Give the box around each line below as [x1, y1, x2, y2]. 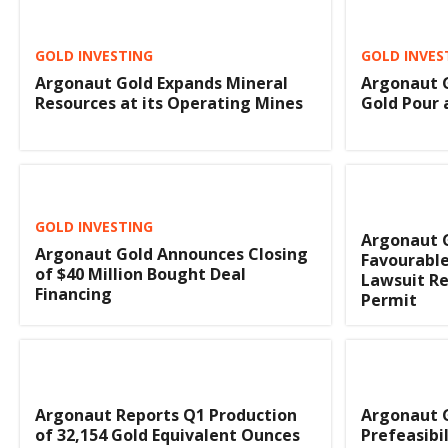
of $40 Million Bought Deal [35, 263, 246, 286]
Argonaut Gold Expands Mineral [35, 71, 288, 94]
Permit [361, 289, 417, 312]
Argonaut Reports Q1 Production [35, 404, 297, 427]
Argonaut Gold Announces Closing [35, 243, 308, 266]
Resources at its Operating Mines [35, 91, 303, 114]
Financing [35, 283, 112, 306]
